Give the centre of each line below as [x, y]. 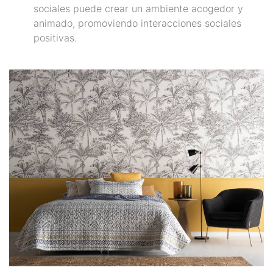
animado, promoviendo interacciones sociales [137, 23]
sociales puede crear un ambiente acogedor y [138, 8]
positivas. [55, 37]
